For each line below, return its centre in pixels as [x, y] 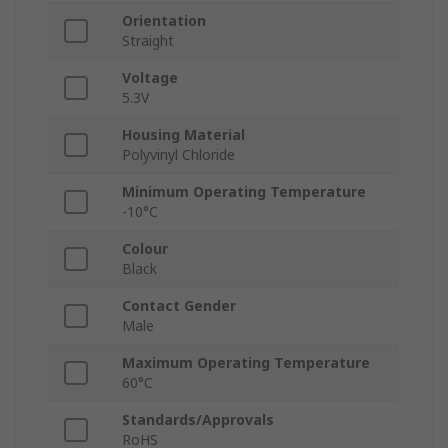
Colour [145, 249]
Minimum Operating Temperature [244, 192]
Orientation [164, 21]
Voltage [150, 78]
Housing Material [183, 135]
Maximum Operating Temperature [246, 363]
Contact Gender [179, 306]
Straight [148, 41]
